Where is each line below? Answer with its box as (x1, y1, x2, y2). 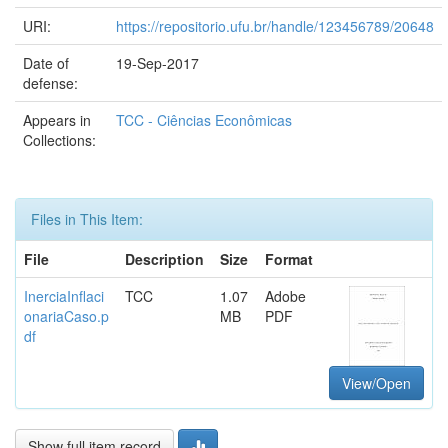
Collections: (23, 129, 96, 150)
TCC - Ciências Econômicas (116, 109, 292, 130)
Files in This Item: (31, 208, 143, 229)
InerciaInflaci (24, 285, 104, 306)
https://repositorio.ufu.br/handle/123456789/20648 (116, 15, 434, 36)
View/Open (342, 372, 411, 393)
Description (125, 248, 204, 269)
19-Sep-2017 (116, 52, 199, 73)
